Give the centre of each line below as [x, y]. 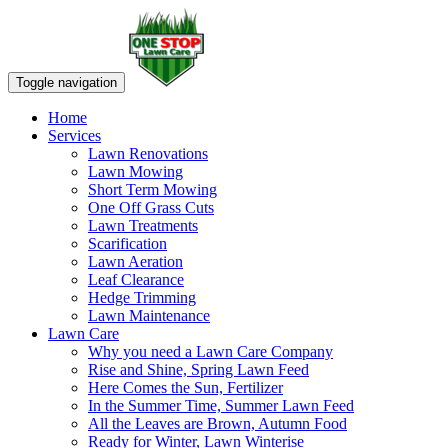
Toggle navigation [66, 82]
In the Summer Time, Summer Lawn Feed [221, 405]
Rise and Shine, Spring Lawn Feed [198, 369]
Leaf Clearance [136, 279]
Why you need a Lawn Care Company [210, 351]
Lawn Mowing [135, 171]
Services [74, 135]
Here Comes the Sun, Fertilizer [185, 387]
